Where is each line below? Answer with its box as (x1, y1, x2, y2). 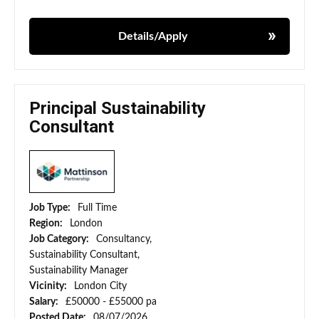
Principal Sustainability (29, 98, 206, 119)
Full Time (78, 203, 117, 214)
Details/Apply (117, 31, 187, 43)
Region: (29, 219, 65, 229)
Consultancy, (96, 234, 152, 245)
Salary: (29, 297, 61, 308)
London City (74, 281, 127, 292)
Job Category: (29, 234, 91, 245)
